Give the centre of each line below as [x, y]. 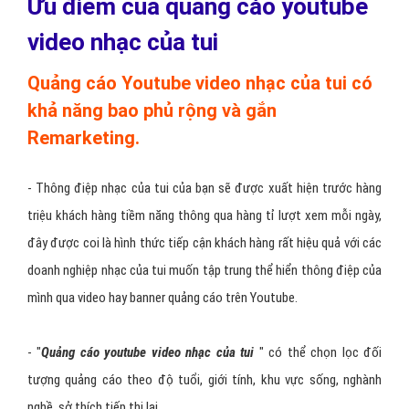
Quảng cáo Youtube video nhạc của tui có [200, 264]
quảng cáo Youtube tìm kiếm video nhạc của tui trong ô [180, 79]
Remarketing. [84, 319]
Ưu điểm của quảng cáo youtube [198, 188]
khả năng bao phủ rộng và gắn [152, 292]
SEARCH [357, 79]
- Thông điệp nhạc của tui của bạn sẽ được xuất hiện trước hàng [204, 369]
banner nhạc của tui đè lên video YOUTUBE [197, 24]
